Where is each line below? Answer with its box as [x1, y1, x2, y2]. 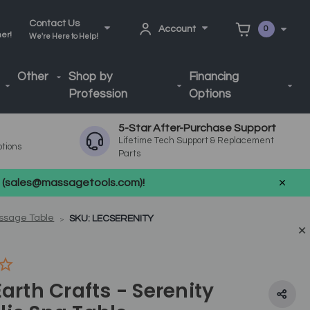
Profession [68, 88, 127, 100]
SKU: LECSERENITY [69, 214, 154, 224]
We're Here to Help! [28, 32, 98, 40]
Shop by [68, 71, 112, 83]
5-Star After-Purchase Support [118, 122, 277, 134]
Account [158, 24, 196, 34]
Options [188, 88, 231, 100]
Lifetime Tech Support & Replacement [118, 135, 275, 145]
